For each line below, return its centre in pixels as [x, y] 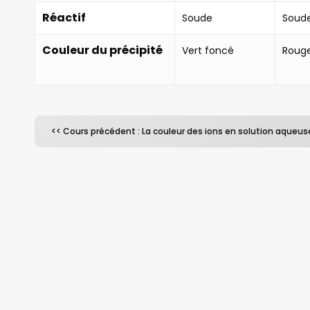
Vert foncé [208, 50]
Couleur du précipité [103, 50]
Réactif [64, 17]
